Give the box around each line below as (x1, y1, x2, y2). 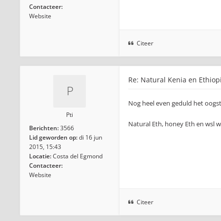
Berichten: (29, 124, 59, 132)
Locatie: (29, 152, 51, 160)
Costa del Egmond (53, 152, 103, 160)
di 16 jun (79, 133, 102, 142)
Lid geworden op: (29, 133, 77, 142)
